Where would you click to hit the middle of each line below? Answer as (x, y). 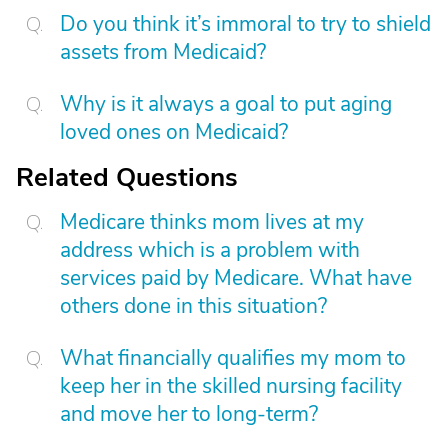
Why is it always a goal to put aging (226, 104)
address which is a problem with (210, 250)
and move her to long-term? (189, 414)
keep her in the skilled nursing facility (231, 386)
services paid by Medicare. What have (236, 278)
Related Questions (127, 177)
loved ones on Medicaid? (174, 132)
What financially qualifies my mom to (233, 358)
